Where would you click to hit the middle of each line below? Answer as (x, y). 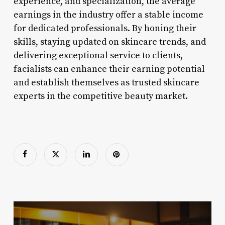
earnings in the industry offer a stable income (108, 15)
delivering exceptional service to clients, (98, 55)
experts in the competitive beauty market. (100, 96)
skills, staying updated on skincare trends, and (109, 42)
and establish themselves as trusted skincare (106, 82)
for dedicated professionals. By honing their (105, 28)
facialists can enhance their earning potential (109, 69)
